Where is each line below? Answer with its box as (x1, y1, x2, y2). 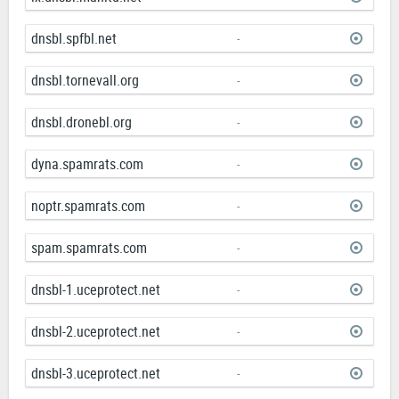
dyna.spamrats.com (31, 154, 143, 175)
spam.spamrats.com (31, 238, 147, 258)
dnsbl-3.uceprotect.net (31, 363, 160, 384)
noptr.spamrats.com (31, 196, 145, 216)
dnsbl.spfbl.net (31, 28, 117, 49)
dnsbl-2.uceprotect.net (31, 322, 160, 342)
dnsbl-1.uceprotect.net (31, 280, 160, 300)
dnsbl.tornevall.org (31, 70, 139, 91)
